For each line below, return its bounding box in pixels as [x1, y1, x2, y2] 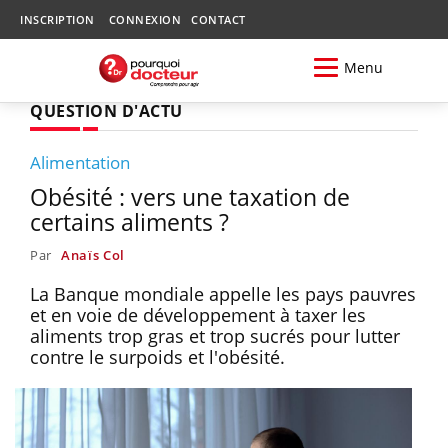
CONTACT [191, 12, 246, 27]
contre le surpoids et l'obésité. [30, 344, 290, 369]
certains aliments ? [30, 205, 229, 238]
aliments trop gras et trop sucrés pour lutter [30, 323, 400, 348]
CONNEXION [108, 12, 181, 27]
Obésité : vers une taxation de [30, 180, 350, 213]
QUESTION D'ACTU [30, 99, 183, 122]
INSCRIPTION [20, 12, 95, 27]
